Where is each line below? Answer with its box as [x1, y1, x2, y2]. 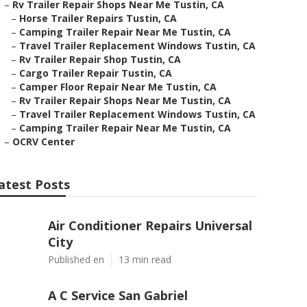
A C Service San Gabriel [48, 287, 188, 304]
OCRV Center [12, 135, 75, 148]
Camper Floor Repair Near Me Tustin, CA [19, 80, 217, 93]
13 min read [119, 253, 171, 266]
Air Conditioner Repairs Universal [48, 217, 252, 234]
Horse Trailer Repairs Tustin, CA [19, 12, 177, 25]
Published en [48, 253, 104, 266]
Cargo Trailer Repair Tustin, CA [19, 66, 172, 79]
